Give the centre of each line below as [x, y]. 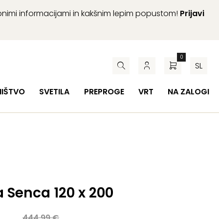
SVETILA [55, 92]
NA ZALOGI [188, 92]
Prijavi [192, 13]
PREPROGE [104, 92]
